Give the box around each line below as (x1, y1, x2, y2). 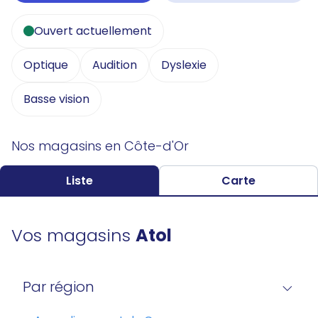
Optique (23, 56, 68, 73)
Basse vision (23, 90, 89, 107)
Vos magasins (11, 223, 136, 247)
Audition (92, 56, 137, 73)
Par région (23, 277, 94, 297)
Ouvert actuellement (34, 22, 152, 39)
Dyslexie (161, 56, 207, 73)
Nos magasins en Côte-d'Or (11, 136, 189, 155)
